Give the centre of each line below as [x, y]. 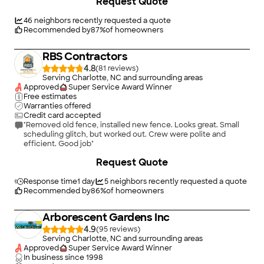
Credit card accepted [62, 115]
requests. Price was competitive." [83, 11]
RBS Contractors [85, 57]
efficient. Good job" [59, 144]
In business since [54, 258]
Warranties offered [57, 106]
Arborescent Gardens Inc [106, 217]
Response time [50, 181]
